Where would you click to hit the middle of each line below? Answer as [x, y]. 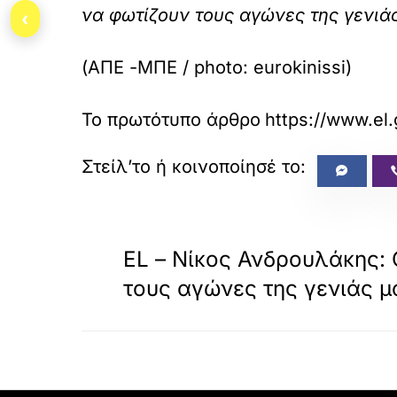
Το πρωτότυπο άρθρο [171, 120]
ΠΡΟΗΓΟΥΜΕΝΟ [176, 234]
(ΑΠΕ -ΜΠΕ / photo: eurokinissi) [217, 67]
